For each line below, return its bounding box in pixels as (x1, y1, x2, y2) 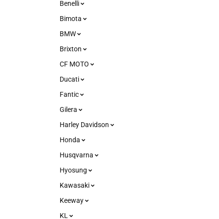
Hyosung (60, 166, 88, 174)
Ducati (60, 75, 81, 83)
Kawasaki (60, 181, 91, 189)
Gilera (60, 106, 79, 113)
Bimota (60, 15, 83, 22)
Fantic (60, 90, 80, 98)
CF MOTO (60, 60, 90, 68)
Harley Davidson (60, 121, 110, 129)
